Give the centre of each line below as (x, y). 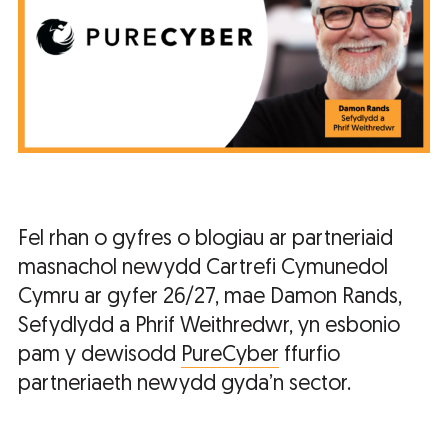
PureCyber (230, 356)
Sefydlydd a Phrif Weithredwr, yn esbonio (209, 327)
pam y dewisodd (99, 356)
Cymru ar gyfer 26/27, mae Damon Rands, (210, 298)
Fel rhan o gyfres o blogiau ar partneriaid (205, 240)
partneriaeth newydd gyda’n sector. (184, 385)
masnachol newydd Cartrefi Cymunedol (203, 269)
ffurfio (309, 356)
